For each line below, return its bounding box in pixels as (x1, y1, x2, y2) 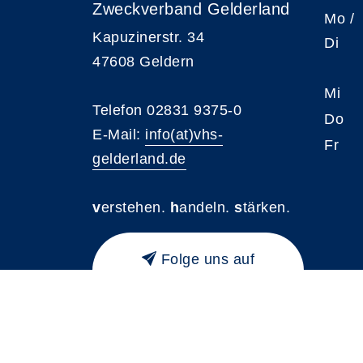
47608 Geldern (92, 53, 194, 70)
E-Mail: (92, 126, 145, 143)
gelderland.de (92, 151, 186, 167)
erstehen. (100, 199, 170, 216)
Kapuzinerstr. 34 (92, 29, 204, 45)
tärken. (242, 199, 290, 216)
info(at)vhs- (145, 126, 223, 143)
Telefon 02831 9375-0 (92, 102, 241, 118)
